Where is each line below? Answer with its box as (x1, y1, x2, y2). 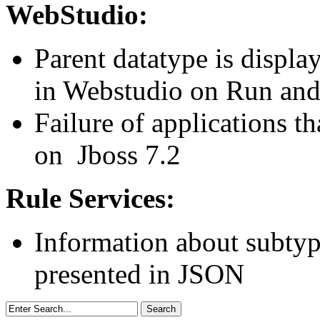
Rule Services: (6, 182, 175, 214)
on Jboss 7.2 (34, 139, 181, 170)
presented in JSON (34, 258, 244, 289)
